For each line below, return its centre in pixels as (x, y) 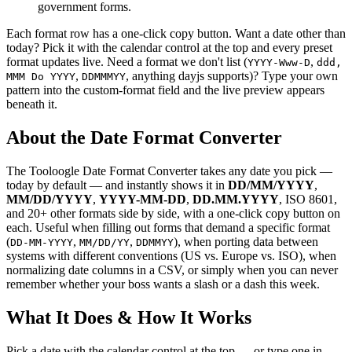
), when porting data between (246, 242)
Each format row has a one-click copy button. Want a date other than (176, 34)
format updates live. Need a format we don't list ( (127, 62)
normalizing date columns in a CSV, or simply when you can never (172, 270)
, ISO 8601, (308, 200)
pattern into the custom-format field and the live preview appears (165, 90)
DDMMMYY (104, 77)
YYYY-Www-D (279, 63)
